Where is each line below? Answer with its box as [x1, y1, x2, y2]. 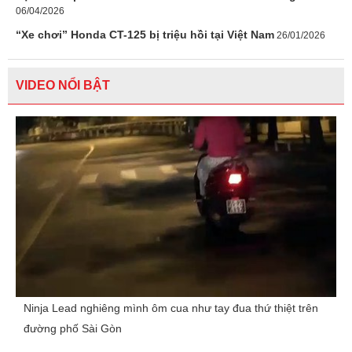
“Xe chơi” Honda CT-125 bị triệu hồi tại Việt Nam [16, 28, 274, 41]
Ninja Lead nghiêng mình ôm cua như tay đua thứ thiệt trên [24, 301, 318, 314]
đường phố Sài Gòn [24, 321, 122, 335]
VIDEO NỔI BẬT [16, 79, 110, 92]
